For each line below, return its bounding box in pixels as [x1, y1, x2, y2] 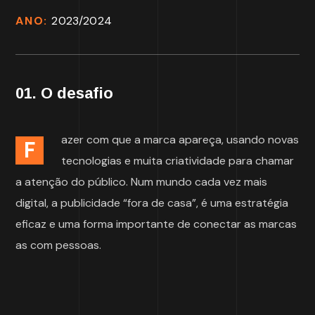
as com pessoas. [15, 237, 105, 252]
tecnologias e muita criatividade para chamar [61, 153, 295, 168]
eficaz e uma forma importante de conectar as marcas [15, 216, 297, 231]
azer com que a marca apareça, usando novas [61, 131, 300, 147]
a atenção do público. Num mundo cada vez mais [15, 174, 268, 189]
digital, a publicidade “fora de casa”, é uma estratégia [15, 195, 289, 210]
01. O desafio [15, 84, 114, 102]
